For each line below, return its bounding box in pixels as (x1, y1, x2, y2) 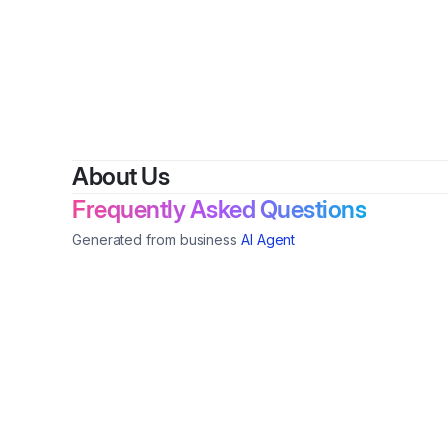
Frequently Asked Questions (72, 195, 366, 224)
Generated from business (72, 231, 238, 248)
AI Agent (241, 231, 296, 248)
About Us (72, 162, 169, 191)
